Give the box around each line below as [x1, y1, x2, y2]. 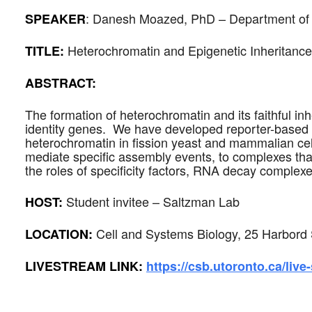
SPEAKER [25, 10, 86, 28]
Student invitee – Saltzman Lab [66, 192, 240, 210]
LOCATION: [25, 225, 96, 243]
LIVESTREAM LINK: [25, 257, 143, 275]
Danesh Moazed [93, 9, 184, 27]
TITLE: [25, 42, 68, 60]
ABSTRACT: [25, 74, 96, 92]
